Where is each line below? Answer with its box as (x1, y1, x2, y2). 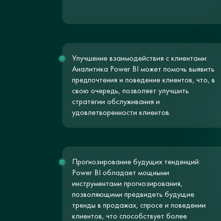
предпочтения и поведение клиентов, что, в (72, 74, 215, 85)
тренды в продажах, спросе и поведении (72, 200, 206, 210)
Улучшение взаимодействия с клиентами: (72, 53, 208, 63)
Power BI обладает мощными (72, 167, 169, 178)
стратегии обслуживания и (72, 96, 160, 107)
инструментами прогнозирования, (72, 178, 183, 188)
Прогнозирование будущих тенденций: (72, 156, 200, 167)
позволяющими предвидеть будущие (72, 189, 194, 199)
